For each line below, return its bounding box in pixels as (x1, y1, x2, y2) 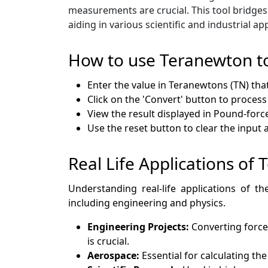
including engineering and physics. (68, 196, 226, 209)
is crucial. (87, 234, 129, 248)
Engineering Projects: (87, 220, 191, 233)
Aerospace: (87, 248, 142, 262)
